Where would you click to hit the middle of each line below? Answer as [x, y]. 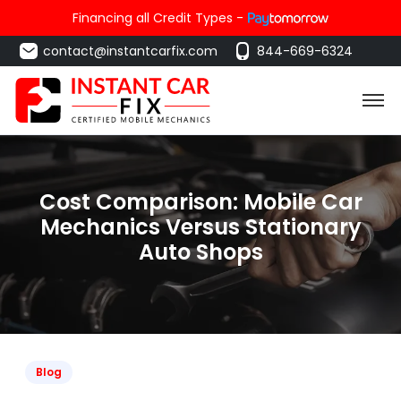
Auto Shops [200, 252]
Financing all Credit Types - [158, 18]
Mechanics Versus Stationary [200, 227]
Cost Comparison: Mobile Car [200, 202]
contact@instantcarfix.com [130, 51]
